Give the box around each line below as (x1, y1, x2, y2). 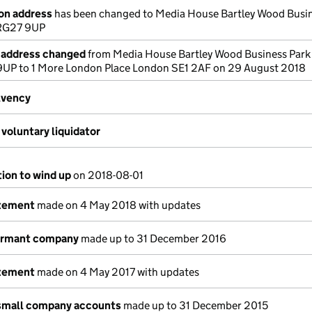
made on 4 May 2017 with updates (35, 265, 199, 279)
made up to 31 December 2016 (79, 232, 226, 245)
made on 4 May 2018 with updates (35, 198, 201, 212)
